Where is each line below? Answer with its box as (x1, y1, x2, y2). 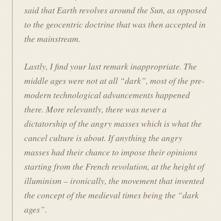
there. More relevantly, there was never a (24, 103, 167, 115)
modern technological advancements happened (24, 88, 190, 101)
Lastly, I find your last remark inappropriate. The (24, 60, 197, 72)
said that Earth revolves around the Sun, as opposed (24, 4, 207, 16)
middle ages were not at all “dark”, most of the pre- (24, 74, 205, 86)
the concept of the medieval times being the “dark (24, 188, 199, 201)
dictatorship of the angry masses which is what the (24, 117, 202, 129)
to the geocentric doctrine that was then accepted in (24, 18, 206, 31)
